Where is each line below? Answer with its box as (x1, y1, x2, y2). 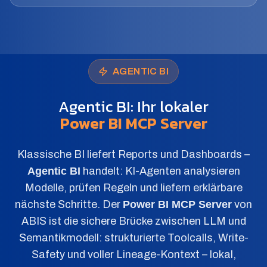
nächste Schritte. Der (15, 198, 123, 210)
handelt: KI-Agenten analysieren (80, 165, 240, 177)
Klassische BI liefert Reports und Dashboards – (17, 148, 250, 160)
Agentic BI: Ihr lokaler (58, 95, 209, 118)
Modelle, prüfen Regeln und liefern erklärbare (24, 182, 243, 194)
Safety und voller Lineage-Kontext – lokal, (31, 249, 236, 260)
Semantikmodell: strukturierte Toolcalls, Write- (18, 232, 249, 244)
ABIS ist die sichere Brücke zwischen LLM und (21, 215, 246, 227)
